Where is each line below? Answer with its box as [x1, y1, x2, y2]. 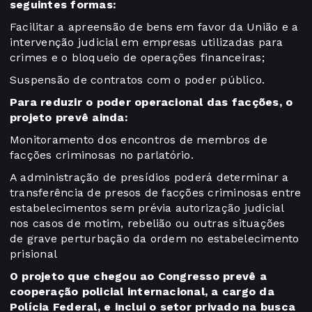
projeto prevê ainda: [10, 111, 128, 125]
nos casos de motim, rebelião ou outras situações [10, 217, 286, 231]
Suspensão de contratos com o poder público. [10, 73, 265, 87]
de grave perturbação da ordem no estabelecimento [10, 232, 299, 246]
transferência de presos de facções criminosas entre [10, 186, 302, 200]
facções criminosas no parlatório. [10, 148, 198, 162]
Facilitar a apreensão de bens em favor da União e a [10, 20, 299, 34]
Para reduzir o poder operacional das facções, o [10, 95, 293, 109]
